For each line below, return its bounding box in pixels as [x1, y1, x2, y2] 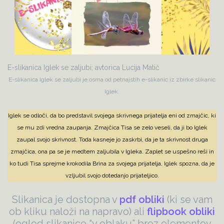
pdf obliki [119, 193, 164, 205]
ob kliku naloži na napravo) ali [9, 205, 147, 217]
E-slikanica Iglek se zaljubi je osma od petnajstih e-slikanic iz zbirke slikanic [8, 75, 215, 83]
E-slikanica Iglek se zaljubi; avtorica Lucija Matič [7, 63, 159, 71]
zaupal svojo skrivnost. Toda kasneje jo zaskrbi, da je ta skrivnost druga [16, 135, 208, 143]
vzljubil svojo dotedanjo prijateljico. [65, 171, 159, 179]
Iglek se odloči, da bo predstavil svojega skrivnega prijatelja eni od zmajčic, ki [8, 111, 216, 119]
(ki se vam [164, 193, 212, 205]
